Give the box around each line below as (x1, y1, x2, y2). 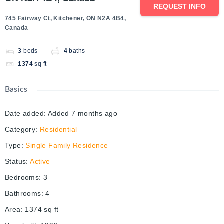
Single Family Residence (25, 141, 108, 150)
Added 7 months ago (47, 109, 118, 118)
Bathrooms (5, 189, 41, 198)
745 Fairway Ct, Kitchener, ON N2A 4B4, (5, 15, 126, 22)
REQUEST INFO (153, 2, 206, 11)
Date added (5, 109, 44, 118)
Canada (5, 24, 28, 32)
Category (5, 125, 36, 134)
